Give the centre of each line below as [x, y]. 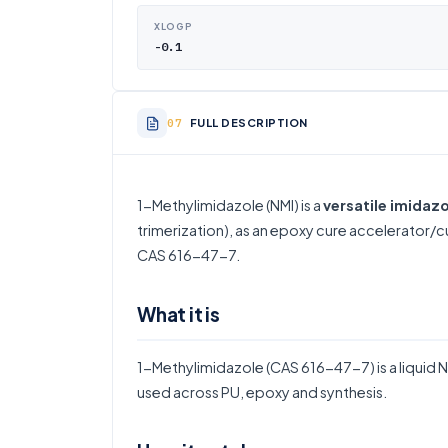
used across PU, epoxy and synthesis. [262, 392]
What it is [179, 314]
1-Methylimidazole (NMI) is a [230, 205]
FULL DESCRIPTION [248, 122]
